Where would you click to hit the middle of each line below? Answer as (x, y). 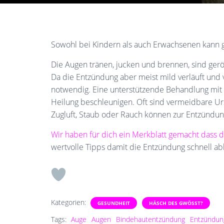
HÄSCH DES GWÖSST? (176, 203)
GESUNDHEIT (114, 203)
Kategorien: (69, 202)
